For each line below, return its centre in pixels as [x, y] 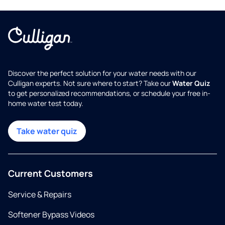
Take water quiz [47, 131]
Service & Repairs [40, 195]
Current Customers [50, 174]
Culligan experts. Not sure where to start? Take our [90, 83]
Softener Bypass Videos [51, 215]
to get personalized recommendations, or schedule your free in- [109, 93]
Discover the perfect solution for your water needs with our [102, 73]
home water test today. [46, 103]
